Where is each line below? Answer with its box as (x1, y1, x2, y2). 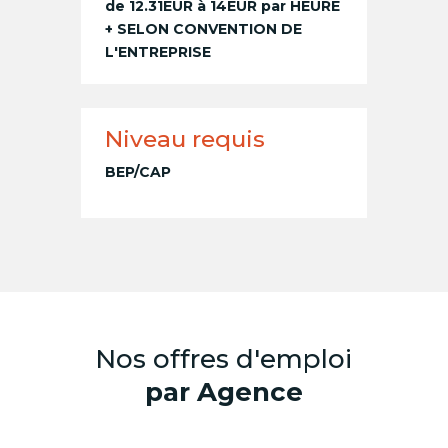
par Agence (144, 376, 303, 409)
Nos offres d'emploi (95, 343, 353, 376)
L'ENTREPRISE (104, 43, 211, 62)
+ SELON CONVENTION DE (104, 20, 302, 39)
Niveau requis (104, 125, 265, 154)
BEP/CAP (104, 163, 171, 182)
